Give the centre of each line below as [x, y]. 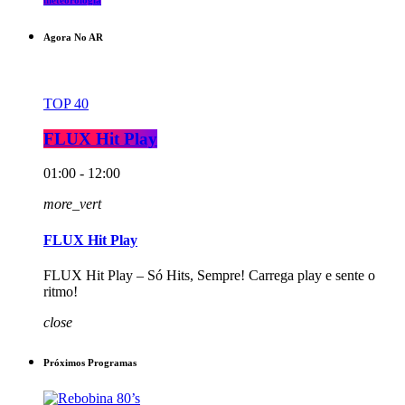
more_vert [72, 204]
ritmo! [61, 291]
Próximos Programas [90, 362]
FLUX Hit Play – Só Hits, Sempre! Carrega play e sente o [209, 275]
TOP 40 [66, 103]
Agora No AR [73, 38]
